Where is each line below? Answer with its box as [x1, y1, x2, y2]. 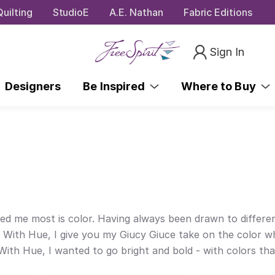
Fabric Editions [183, 6, 252, 18]
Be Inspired [83, 79, 150, 93]
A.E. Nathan [109, 6, 163, 18]
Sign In [209, 45, 245, 58]
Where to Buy [181, 79, 261, 93]
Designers [4, 79, 61, 93]
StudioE [52, 6, 90, 18]
